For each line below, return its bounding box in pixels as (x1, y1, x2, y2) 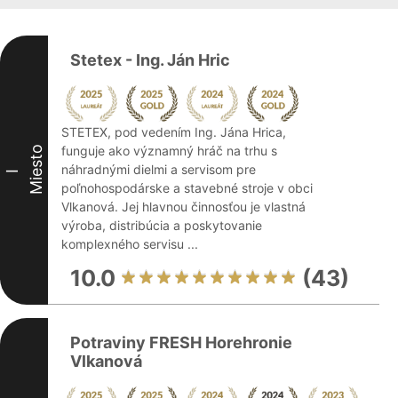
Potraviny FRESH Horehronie (70, 333, 292, 352)
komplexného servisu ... (61, 236, 198, 251)
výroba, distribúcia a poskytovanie (61, 218, 262, 233)
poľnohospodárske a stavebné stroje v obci (61, 180, 313, 195)
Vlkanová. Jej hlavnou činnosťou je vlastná (61, 199, 306, 214)
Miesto (27, 143, 45, 195)
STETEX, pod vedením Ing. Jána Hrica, (61, 124, 286, 139)
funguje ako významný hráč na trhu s (61, 143, 277, 158)
